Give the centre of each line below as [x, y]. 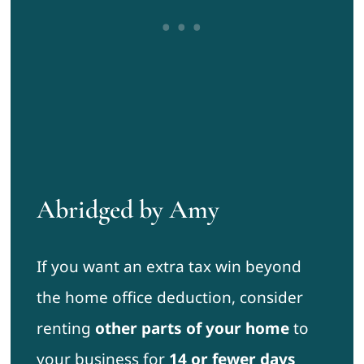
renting [65, 329]
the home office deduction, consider [169, 298]
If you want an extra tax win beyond [169, 267]
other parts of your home [192, 329]
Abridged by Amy [128, 210]
